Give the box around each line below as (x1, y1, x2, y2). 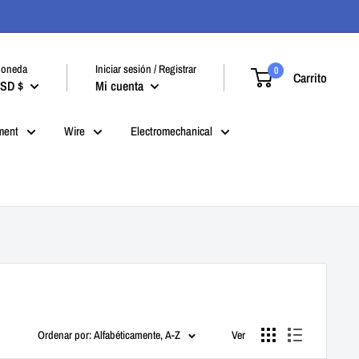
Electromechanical (131, 123, 212, 139)
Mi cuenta (95, 76, 147, 95)
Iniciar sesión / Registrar (95, 61, 196, 76)
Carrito (293, 68, 327, 87)
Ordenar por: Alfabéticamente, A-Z (38, 328, 180, 342)
